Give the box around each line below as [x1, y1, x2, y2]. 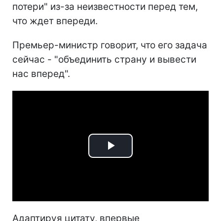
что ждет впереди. [12, 15, 98, 27]
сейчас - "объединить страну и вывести [12, 53, 196, 65]
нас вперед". [12, 68, 70, 79]
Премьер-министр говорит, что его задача [12, 39, 207, 51]
